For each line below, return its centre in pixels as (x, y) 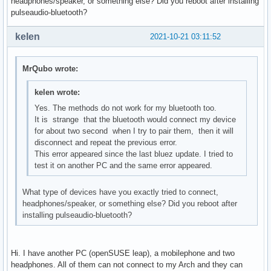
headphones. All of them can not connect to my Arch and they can (127, 264)
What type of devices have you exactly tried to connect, (121, 192)
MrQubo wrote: (51, 68)
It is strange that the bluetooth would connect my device (135, 120)
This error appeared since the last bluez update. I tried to (133, 154)
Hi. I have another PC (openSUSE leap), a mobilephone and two (123, 253)
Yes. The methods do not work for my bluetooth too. (125, 108)
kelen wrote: (57, 93)
